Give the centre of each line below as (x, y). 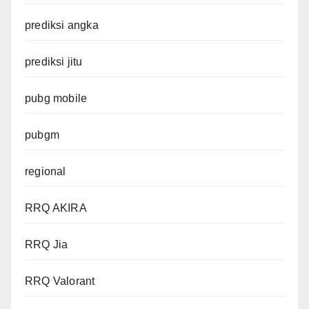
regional (46, 171)
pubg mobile (56, 98)
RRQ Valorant (60, 281)
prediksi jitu (54, 61)
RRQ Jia (47, 244)
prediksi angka (62, 25)
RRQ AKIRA (56, 208)
